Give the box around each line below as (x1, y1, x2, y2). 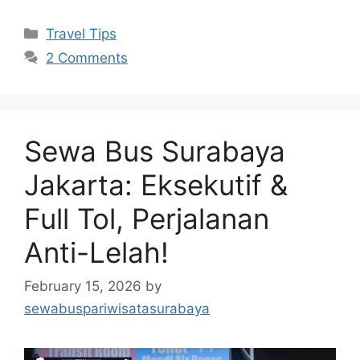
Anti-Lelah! (24, 235, 169, 269)
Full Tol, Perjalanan (24, 202, 269, 235)
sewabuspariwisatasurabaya (24, 300, 210, 317)
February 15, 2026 (24, 277, 141, 294)
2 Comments (46, 50, 129, 66)
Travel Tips (46, 26, 117, 42)
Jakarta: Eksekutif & (24, 168, 288, 202)
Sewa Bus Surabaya (24, 134, 285, 168)
